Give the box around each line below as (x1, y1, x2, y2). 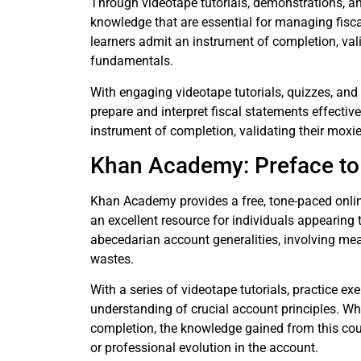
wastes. (90, 251, 137, 267)
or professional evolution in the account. (90, 340, 318, 356)
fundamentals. (90, 53, 173, 69)
